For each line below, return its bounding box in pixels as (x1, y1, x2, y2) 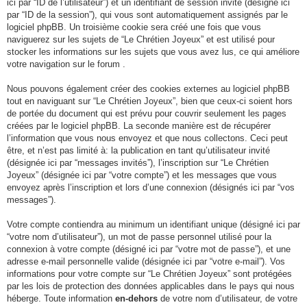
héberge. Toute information (7, 293, 115, 304)
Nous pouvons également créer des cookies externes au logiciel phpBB (7, 84, 290, 94)
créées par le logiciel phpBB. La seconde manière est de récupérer (7, 121, 271, 131)
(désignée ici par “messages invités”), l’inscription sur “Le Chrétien (7, 158, 269, 168)
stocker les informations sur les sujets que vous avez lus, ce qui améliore (7, 47, 299, 57)
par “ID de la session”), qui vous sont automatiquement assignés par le (7, 10, 288, 20)
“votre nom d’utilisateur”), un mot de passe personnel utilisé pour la (7, 232, 271, 242)
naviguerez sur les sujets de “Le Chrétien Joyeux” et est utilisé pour (7, 34, 275, 45)
